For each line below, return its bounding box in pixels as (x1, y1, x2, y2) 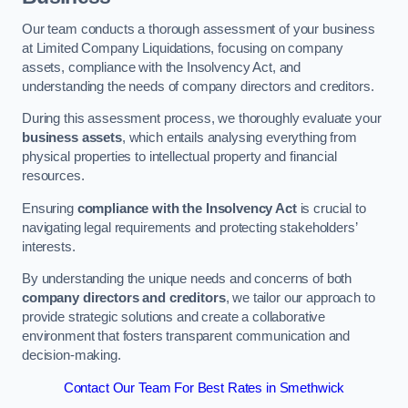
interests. (22, 239, 76, 254)
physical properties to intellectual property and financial (22, 149, 337, 165)
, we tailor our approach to (225, 291, 375, 306)
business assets (22, 130, 122, 146)
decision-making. (22, 348, 121, 363)
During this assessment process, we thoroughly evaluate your (22, 111, 382, 127)
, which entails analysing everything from (121, 130, 357, 146)
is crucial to (296, 200, 366, 216)
